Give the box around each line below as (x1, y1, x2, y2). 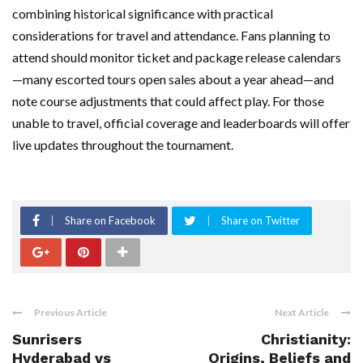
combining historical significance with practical (12, 6, 273, 22)
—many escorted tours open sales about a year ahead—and (12, 71, 334, 88)
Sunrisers (12, 331, 82, 348)
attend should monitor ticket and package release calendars (12, 49, 341, 66)
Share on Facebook (65, 214, 156, 228)
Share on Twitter (221, 214, 300, 228)
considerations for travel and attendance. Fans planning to (12, 28, 331, 44)
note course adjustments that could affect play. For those (12, 93, 324, 109)
